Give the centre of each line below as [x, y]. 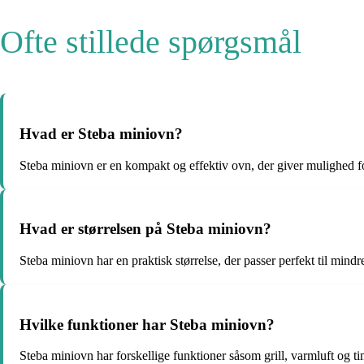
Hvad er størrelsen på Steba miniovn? [145, 229]
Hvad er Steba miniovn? [101, 133]
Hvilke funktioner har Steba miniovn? [147, 324]
